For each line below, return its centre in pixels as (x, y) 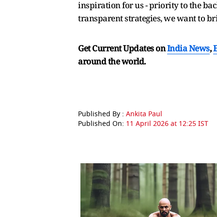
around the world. (112, 62)
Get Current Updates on (123, 48)
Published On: (102, 124)
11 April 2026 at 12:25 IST (167, 124)
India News (188, 48)
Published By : (102, 114)
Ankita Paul (144, 114)
